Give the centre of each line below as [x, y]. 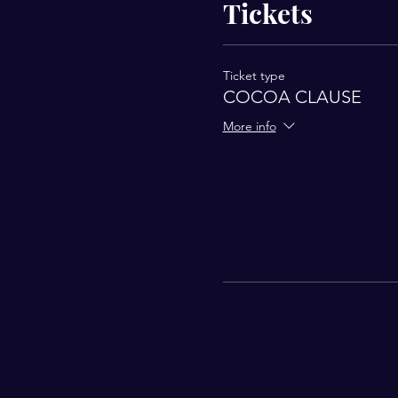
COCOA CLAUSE [292, 97]
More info [249, 127]
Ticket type [254, 76]
